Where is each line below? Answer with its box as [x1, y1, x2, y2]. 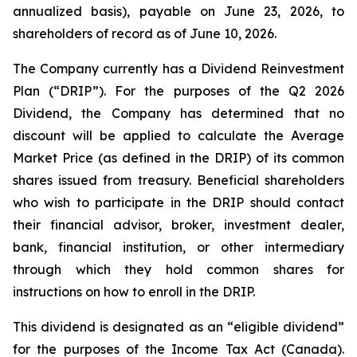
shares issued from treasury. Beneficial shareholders [13, 172, 344, 188]
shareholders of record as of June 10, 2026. [13, 25, 277, 41]
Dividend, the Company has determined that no [13, 105, 344, 121]
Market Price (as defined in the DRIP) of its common [13, 150, 344, 166]
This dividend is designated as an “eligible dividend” [13, 319, 344, 335]
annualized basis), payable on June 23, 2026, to [13, 3, 344, 19]
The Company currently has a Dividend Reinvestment [13, 61, 344, 76]
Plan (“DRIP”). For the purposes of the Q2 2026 [13, 83, 344, 99]
